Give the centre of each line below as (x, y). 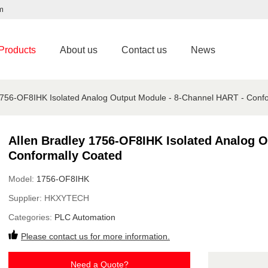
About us (79, 50)
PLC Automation (85, 217)
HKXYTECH (67, 198)
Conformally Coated (65, 156)
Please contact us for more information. (95, 236)
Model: (22, 179)
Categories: (31, 217)
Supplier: (26, 198)
